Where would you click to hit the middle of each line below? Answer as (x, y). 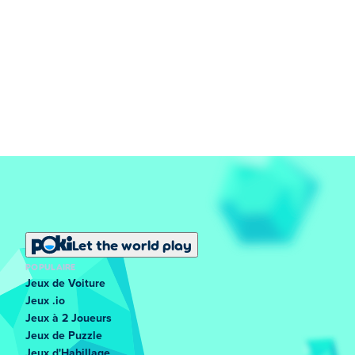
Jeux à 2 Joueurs (69, 319)
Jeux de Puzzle (64, 336)
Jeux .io (45, 301)
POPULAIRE (51, 266)
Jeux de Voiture (65, 284)
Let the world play (132, 245)
